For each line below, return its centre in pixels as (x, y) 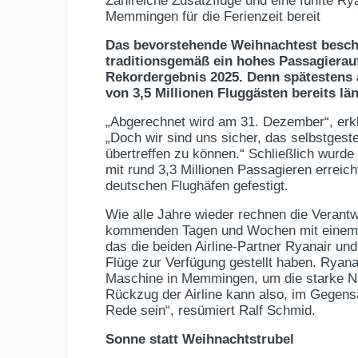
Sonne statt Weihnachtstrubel (200, 340)
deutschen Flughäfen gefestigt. (197, 186)
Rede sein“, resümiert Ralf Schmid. (211, 311)
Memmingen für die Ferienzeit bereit (213, 17)
